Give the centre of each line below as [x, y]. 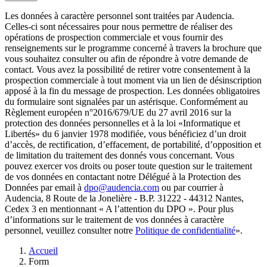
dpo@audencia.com [122, 188]
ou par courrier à [191, 188]
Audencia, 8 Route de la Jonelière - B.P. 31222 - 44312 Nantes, [124, 198]
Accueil [43, 251]
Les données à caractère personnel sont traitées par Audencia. [119, 16]
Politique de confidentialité [185, 231]
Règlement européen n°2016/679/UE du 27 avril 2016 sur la [118, 113]
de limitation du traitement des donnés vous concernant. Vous [119, 156]
